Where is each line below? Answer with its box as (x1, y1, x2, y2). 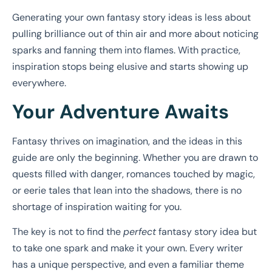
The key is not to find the (12, 225, 123, 239)
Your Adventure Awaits (12, 98, 229, 124)
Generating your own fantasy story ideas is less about (12, 11, 251, 24)
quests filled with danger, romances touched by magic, (12, 167, 255, 180)
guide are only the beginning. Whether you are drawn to (12, 151, 258, 164)
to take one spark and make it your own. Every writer (12, 242, 243, 255)
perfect (123, 225, 156, 239)
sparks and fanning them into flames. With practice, (12, 44, 240, 57)
